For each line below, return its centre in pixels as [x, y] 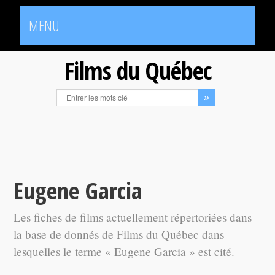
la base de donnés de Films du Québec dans [119, 234]
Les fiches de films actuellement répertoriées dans [133, 217]
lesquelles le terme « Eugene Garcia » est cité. [124, 251]
